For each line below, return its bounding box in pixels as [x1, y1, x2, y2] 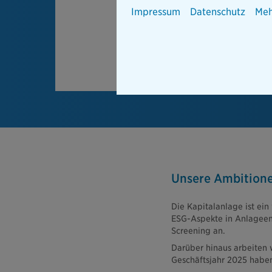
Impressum [131, 6, 180, 18]
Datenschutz [190, 6, 245, 18]
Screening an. [171, 226, 225, 236]
